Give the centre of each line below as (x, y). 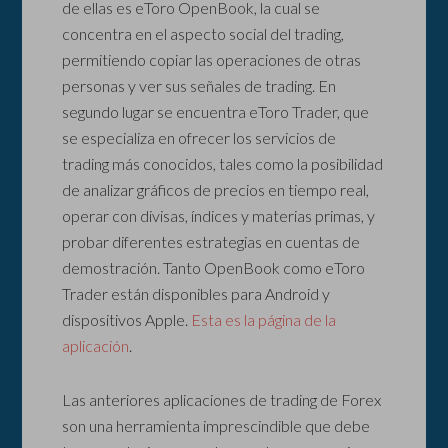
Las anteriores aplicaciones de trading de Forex (222, 400)
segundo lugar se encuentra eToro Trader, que (216, 112)
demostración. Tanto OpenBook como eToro (214, 268)
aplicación (96, 346)
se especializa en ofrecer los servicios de (199, 138)
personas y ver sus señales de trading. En (199, 86)
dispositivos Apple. (127, 320)
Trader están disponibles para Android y (196, 294)
